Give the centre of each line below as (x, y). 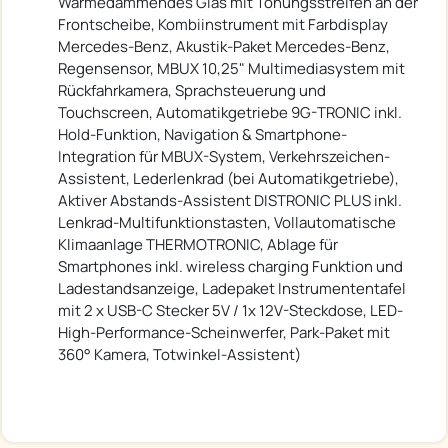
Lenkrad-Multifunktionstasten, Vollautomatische (227, 222)
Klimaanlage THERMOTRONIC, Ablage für (198, 244)
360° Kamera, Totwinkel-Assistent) (179, 354)
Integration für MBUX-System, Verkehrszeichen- (224, 156)
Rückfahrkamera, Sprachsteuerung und (192, 90)
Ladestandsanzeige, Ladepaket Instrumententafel (232, 288)
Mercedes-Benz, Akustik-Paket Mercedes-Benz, (224, 46)
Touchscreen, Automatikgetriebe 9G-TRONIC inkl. (230, 112)
